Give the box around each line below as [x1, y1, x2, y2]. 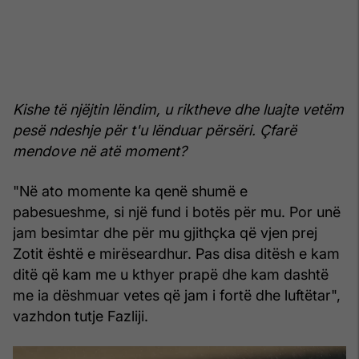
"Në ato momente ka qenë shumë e [13, 183, 248, 200]
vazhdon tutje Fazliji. [13, 308, 148, 325]
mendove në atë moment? [13, 143, 187, 160]
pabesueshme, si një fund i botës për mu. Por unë [13, 204, 341, 221]
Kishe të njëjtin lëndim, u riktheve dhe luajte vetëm [13, 101, 344, 119]
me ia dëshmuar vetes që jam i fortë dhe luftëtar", [13, 287, 341, 305]
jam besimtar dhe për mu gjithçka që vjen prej [13, 224, 317, 242]
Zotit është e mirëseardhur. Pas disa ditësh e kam [13, 245, 340, 263]
